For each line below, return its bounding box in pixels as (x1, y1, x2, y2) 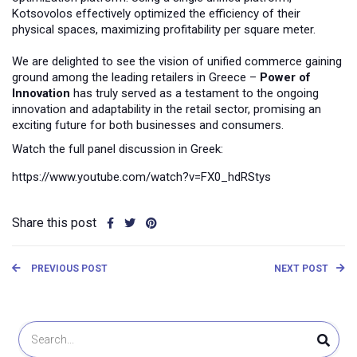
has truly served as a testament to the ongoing (70, 86, 319, 101)
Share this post (12, 215, 96, 231)
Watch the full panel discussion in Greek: (12, 142, 223, 157)
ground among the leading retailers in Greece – (12, 70, 260, 85)
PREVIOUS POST (29, 263, 108, 275)
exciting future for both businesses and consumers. (12, 118, 284, 133)
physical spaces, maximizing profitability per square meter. (12, 22, 319, 37)
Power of (260, 70, 311, 85)
